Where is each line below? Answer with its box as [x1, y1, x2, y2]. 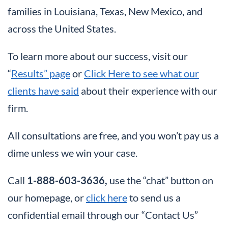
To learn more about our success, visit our [8, 50, 188, 63]
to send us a [127, 191, 181, 204]
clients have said [8, 84, 79, 97]
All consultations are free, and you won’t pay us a [8, 129, 219, 142]
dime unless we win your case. [8, 147, 137, 159]
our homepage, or [8, 191, 86, 204]
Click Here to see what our [84, 67, 199, 80]
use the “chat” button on [107, 174, 213, 187]
